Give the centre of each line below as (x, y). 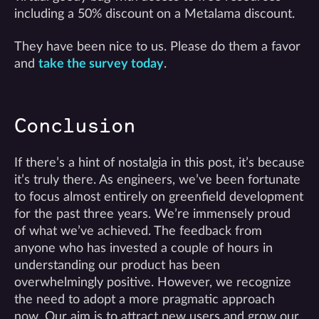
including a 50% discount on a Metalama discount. (155, 14)
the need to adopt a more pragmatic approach (145, 299)
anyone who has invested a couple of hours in (143, 248)
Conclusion (75, 125)
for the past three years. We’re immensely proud (152, 214)
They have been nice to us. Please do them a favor (157, 47)
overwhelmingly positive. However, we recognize (153, 282)
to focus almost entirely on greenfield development (159, 197)
